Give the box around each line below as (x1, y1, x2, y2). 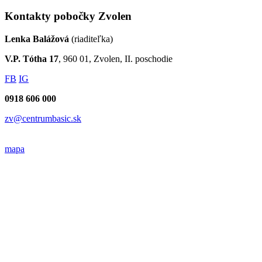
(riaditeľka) (69, 33, 113, 44)
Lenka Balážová (5, 33, 69, 44)
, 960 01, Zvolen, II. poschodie (58, 53, 173, 64)
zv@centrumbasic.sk (5, 113, 81, 123)
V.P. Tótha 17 (5, 53, 58, 64)
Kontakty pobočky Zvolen (5, 9, 132, 22)
